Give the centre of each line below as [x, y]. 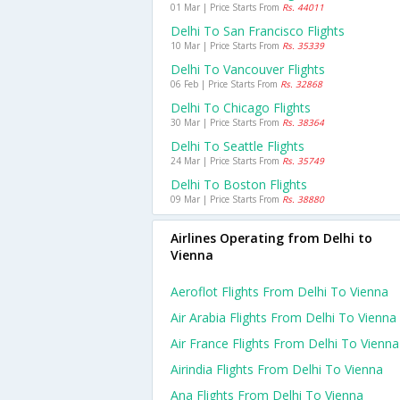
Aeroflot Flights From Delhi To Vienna [279, 292]
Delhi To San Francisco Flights [258, 31]
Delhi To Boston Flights [239, 184]
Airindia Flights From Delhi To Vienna [277, 369]
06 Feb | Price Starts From [225, 84]
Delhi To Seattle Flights [237, 146]
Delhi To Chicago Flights [241, 108]
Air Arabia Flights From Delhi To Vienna [283, 317]
